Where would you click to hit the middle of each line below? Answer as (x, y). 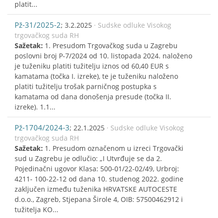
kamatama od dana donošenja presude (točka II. (93, 96)
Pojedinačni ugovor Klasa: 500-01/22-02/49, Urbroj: (97, 168)
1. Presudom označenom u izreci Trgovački (114, 148)
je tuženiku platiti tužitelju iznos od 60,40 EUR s (92, 66)
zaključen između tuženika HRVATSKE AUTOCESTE (96, 189)
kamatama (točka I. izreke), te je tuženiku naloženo (96, 76)
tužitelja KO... (36, 209)
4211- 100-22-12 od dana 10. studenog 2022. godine (99, 179)
